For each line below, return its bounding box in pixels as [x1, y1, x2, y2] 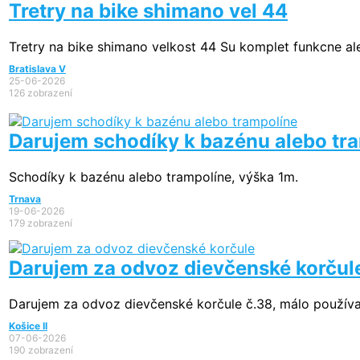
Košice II [9, 320, 47, 333]
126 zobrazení [9, 87, 72, 100]
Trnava [9, 193, 41, 206]
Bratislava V [9, 63, 66, 76]
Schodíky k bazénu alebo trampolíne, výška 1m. [9, 169, 298, 186]
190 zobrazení [9, 344, 73, 357]
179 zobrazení [9, 217, 72, 230]
